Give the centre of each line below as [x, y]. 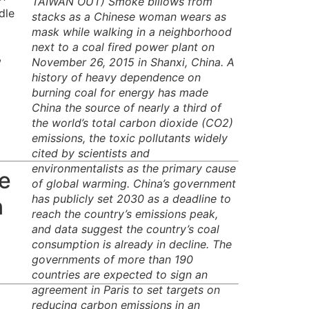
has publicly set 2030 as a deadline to [131, 199]
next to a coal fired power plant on [123, 47]
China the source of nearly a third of [127, 108]
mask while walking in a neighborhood [132, 32]
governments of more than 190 [112, 260]
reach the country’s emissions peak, [125, 214]
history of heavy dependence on [116, 78]
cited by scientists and [91, 153]
